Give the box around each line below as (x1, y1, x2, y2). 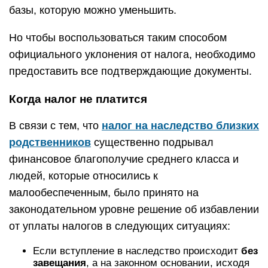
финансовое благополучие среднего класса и (9, 153, 239, 165)
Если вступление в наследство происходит (33, 245, 241, 257)
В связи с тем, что (9, 120, 102, 132)
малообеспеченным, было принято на (9, 187, 199, 199)
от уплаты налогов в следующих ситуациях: (9, 220, 230, 232)
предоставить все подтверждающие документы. (9, 65, 252, 77)
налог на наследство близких (102, 120, 259, 132)
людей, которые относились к (9, 170, 158, 182)
